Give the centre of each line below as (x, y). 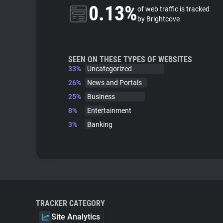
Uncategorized (110, 69)
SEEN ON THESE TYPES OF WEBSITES (130, 59)
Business (101, 97)
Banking (100, 124)
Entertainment (109, 111)
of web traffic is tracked (173, 9)
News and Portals (114, 83)
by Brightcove (159, 19)
